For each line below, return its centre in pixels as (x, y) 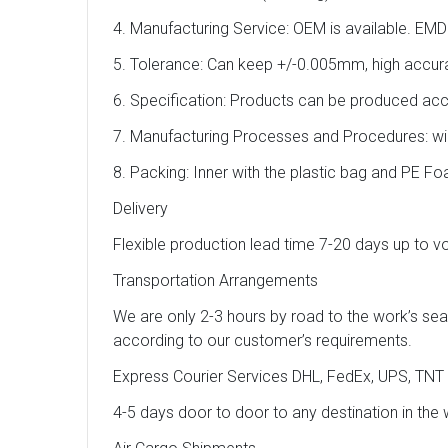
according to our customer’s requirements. (262, 341)
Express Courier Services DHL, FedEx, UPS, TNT (278, 377)
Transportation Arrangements (215, 281)
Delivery (140, 209)
